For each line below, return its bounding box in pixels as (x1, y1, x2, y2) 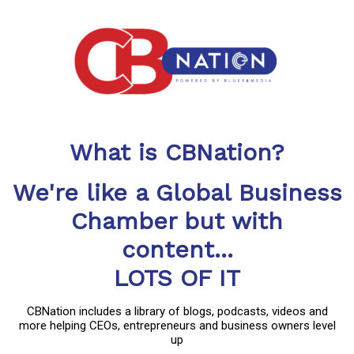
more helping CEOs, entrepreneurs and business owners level (18, 318, 336, 333)
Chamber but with (71, 206, 283, 235)
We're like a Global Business (12, 178, 342, 206)
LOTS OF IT (114, 263, 240, 292)
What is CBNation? (70, 137, 284, 166)
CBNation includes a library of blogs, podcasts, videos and (26, 303, 328, 318)
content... (121, 235, 233, 263)
